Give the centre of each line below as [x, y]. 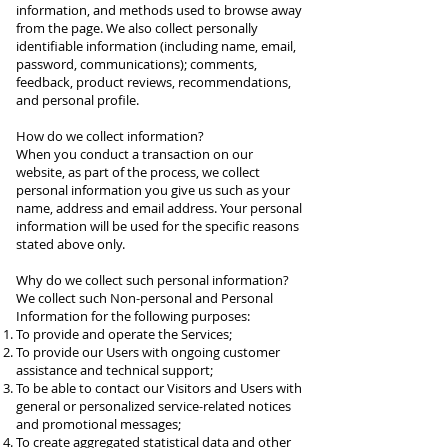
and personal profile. [77, 100]
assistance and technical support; [114, 370]
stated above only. [70, 244]
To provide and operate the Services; [124, 334]
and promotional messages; [98, 424]
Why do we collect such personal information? [152, 280]
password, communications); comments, [136, 64]
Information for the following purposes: [133, 316]
